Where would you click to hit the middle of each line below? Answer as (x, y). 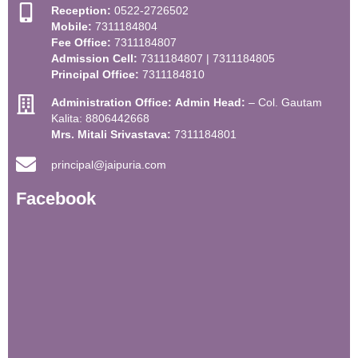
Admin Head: (211, 103)
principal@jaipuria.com (109, 164)
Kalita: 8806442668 (101, 119)
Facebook (56, 199)
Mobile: (72, 27)
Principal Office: (95, 75)
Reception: (82, 11)
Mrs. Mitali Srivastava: (111, 135)
